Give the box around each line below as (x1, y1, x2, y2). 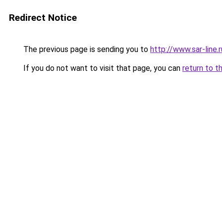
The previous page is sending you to (21, 45, 150, 54)
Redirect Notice (9, 12, 77, 23)
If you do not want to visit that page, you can (21, 63, 182, 73)
